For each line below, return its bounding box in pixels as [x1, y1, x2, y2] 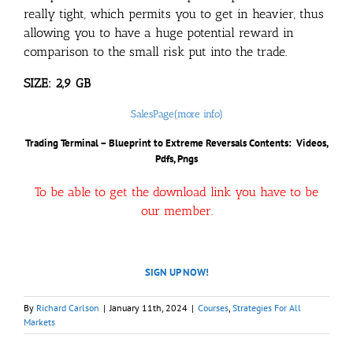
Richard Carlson [36, 302, 99, 314]
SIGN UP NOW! [144, 266, 209, 280]
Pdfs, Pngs [155, 152, 198, 166]
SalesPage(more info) [130, 108, 223, 121]
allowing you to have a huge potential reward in [24, 24, 294, 40]
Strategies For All [232, 302, 301, 314]
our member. [140, 203, 213, 219]
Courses [198, 302, 229, 314]
